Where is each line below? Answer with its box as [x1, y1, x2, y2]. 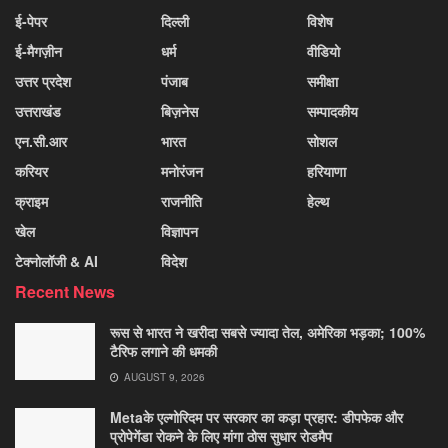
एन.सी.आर [15, 130, 67, 151]
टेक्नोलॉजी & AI [15, 250, 98, 271]
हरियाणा [307, 160, 346, 181]
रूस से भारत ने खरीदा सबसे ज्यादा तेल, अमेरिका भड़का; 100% [110, 321, 425, 342]
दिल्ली [161, 10, 189, 31]
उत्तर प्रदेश [15, 70, 71, 91]
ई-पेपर [15, 10, 47, 31]
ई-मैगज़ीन [15, 40, 62, 61]
